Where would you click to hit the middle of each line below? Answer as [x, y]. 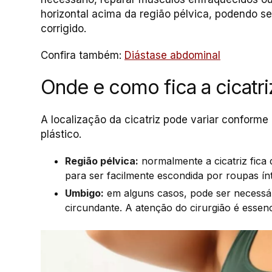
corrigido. [63, 29]
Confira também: [83, 55]
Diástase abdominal [172, 55]
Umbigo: [84, 193]
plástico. [61, 134]
